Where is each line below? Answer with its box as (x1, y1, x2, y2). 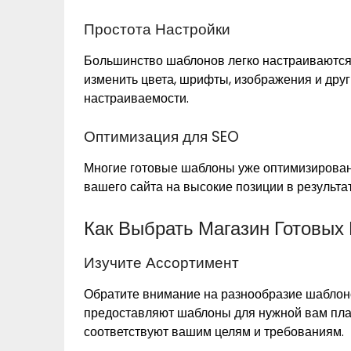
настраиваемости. (84, 89, 189, 108)
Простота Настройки (84, 19, 230, 41)
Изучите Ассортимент (84, 252, 239, 274)
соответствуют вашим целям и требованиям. (84, 323, 344, 342)
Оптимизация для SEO (84, 126, 239, 148)
